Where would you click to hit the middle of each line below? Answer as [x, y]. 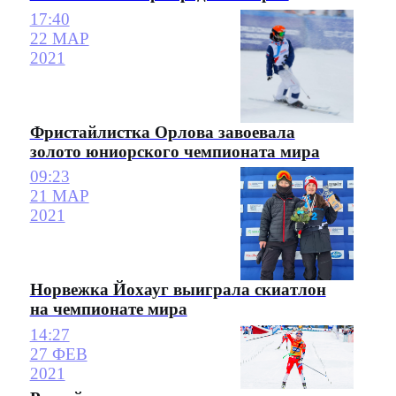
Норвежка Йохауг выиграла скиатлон [178, 290]
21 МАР [59, 196]
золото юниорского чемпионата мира [175, 151]
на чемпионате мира [108, 309]
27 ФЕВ [58, 354]
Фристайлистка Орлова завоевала [162, 132]
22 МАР [59, 38]
